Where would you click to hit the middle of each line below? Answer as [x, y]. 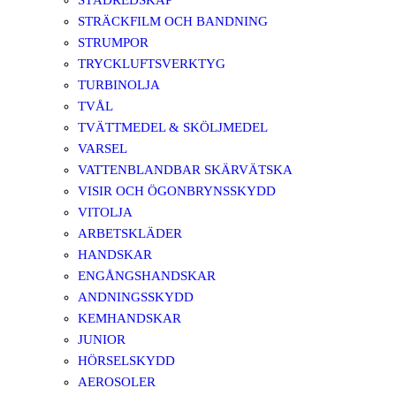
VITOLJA [105, 212]
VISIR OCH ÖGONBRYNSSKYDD [177, 191]
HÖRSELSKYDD [126, 361]
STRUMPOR [113, 42]
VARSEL [103, 148]
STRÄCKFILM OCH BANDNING [173, 21]
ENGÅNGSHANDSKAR [147, 276]
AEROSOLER [117, 382]
